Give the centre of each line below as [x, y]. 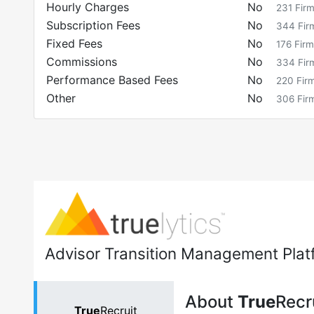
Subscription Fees [93, 25]
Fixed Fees [74, 43]
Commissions [82, 62]
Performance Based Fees [112, 80]
